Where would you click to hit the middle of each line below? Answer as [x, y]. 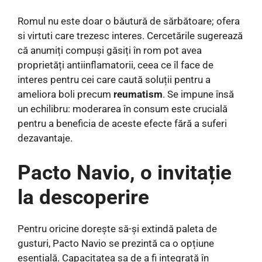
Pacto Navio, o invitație [125, 173]
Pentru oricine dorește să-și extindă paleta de [117, 228]
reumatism [138, 94]
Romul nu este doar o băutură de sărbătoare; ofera [129, 21]
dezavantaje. [45, 138]
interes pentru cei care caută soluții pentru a [114, 80]
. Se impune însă [198, 94]
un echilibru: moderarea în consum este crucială [123, 109]
